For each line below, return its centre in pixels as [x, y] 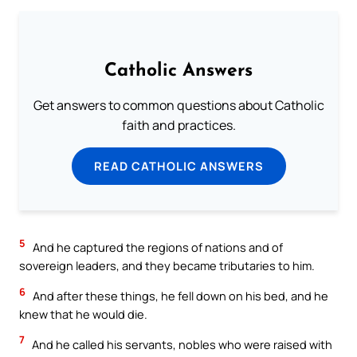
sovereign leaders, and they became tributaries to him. [167, 266]
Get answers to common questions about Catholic [178, 106]
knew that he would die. [83, 314]
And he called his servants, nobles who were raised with [181, 344]
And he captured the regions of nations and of [157, 247]
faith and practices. [178, 126]
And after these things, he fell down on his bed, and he [179, 296]
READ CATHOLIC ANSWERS [178, 166]
